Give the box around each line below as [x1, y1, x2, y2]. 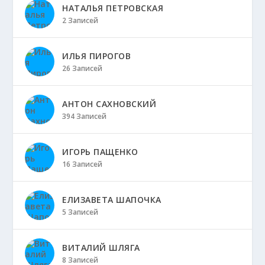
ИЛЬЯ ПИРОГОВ [62, 50, 131, 62]
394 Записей [62, 111, 107, 122]
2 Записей [62, 15, 99, 26]
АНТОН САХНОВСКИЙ [62, 98, 157, 110]
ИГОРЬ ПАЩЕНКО [62, 146, 138, 158]
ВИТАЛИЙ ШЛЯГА [62, 242, 140, 254]
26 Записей [62, 63, 103, 74]
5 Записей [62, 207, 99, 218]
